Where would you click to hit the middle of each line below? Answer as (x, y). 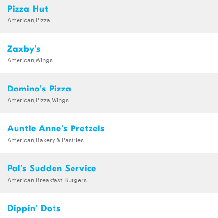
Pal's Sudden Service (52, 168)
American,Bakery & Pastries (45, 139)
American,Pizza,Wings (38, 99)
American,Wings (30, 59)
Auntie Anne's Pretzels (56, 128)
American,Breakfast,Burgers (47, 179)
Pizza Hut (28, 9)
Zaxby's (24, 49)
